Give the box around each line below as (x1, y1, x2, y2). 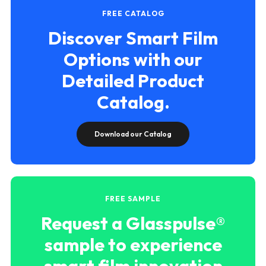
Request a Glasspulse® (41, 211, 225, 235)
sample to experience (44, 233, 222, 256)
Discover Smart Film (48, 26, 218, 49)
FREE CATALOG (102, 8, 164, 18)
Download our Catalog (94, 129, 172, 138)
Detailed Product (62, 69, 204, 92)
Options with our (64, 47, 202, 71)
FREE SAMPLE (105, 194, 161, 203)
